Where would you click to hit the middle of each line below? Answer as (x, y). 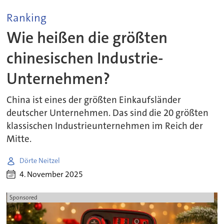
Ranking (27, 17)
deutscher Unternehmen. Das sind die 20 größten (108, 113)
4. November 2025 (51, 174)
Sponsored (23, 198)
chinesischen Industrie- (85, 58)
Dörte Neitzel (40, 161)
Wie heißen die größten (87, 37)
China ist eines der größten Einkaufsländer (94, 100)
